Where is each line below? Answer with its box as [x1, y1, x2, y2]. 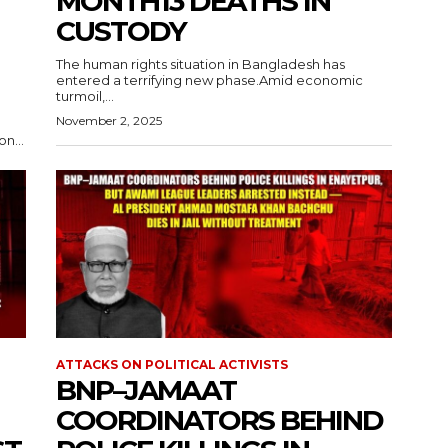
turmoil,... [56, 88, 114, 105]
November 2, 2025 [56, 113, 162, 129]
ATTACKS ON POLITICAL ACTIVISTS [56, 357, 288, 373]
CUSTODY [56, 14, 186, 49]
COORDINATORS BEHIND [56, 403, 383, 438]
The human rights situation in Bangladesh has [56, 56, 345, 73]
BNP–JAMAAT [56, 373, 236, 408]
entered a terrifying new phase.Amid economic [56, 72, 363, 89]
